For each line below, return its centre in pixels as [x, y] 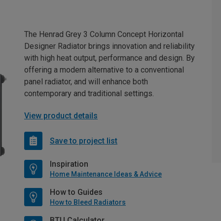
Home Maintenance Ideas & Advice [106, 174]
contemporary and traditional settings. [89, 94]
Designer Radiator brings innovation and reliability [110, 46]
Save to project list [84, 141]
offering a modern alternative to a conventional [104, 70]
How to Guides [76, 192]
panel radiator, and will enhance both [86, 82]
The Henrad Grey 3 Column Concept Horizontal [104, 35]
